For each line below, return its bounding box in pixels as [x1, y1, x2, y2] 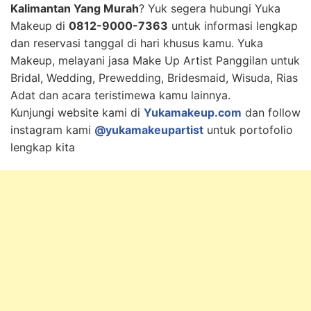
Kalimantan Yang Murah [10, 1, 139, 15]
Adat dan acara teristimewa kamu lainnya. [10, 88, 230, 102]
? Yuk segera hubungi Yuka [139, 1, 280, 15]
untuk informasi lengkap [168, 19, 298, 33]
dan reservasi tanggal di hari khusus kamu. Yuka [10, 36, 263, 50]
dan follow [242, 106, 301, 119]
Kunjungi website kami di [10, 106, 144, 119]
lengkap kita [10, 140, 75, 154]
